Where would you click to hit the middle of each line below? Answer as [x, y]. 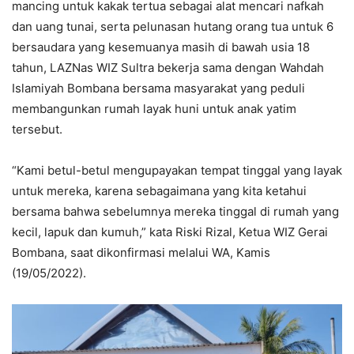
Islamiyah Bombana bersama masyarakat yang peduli [158, 88]
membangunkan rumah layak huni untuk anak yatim [154, 109]
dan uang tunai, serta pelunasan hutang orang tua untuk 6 [173, 27]
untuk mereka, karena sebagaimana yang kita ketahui [159, 191]
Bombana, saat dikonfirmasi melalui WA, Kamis [141, 253]
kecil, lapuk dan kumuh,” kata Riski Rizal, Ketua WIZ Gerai [170, 232]
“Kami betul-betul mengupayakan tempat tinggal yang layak [177, 171]
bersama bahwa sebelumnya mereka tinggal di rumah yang [175, 212]
